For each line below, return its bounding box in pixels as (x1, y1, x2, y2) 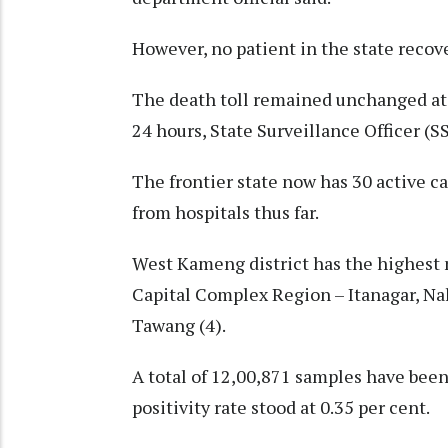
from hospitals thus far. (132, 200, 319, 225)
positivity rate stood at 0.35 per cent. (132, 395, 430, 420)
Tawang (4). (132, 313, 226, 338)
